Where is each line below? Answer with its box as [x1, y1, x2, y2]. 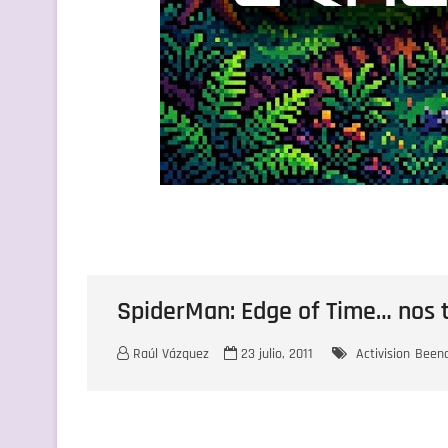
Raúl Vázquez [129, 345, 209, 364]
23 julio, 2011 [237, 345, 313, 364]
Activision [356, 345, 410, 364]
